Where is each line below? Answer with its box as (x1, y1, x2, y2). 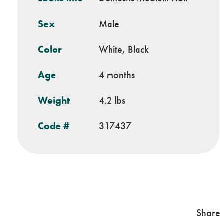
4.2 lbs (99, 94, 125, 106)
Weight (38, 94, 70, 106)
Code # (38, 120, 69, 132)
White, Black (99, 43, 149, 55)
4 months (99, 69, 135, 81)
